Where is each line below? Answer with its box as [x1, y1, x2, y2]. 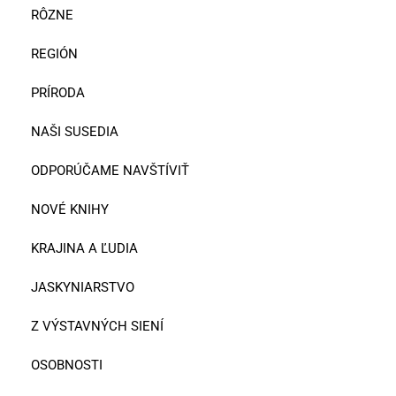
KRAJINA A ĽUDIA [31, 240, 138, 256]
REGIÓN [31, 45, 78, 62]
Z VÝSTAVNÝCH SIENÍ [31, 317, 164, 334]
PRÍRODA [31, 84, 85, 101]
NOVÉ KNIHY [31, 201, 109, 217]
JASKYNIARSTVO [31, 278, 134, 295]
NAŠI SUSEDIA [31, 123, 118, 140]
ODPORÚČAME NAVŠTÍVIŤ [31, 162, 189, 179]
